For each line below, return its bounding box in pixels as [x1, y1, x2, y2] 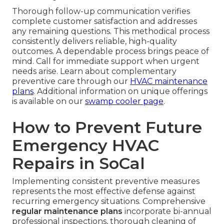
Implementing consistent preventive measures [12, 176, 199, 186]
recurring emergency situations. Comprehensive [12, 196, 205, 206]
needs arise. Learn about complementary [12, 66, 176, 76]
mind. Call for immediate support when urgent [12, 56, 199, 66]
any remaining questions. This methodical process [12, 26, 209, 36]
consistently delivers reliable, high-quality [12, 36, 177, 46]
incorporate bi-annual [122, 206, 211, 216]
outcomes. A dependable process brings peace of [12, 46, 209, 56]
